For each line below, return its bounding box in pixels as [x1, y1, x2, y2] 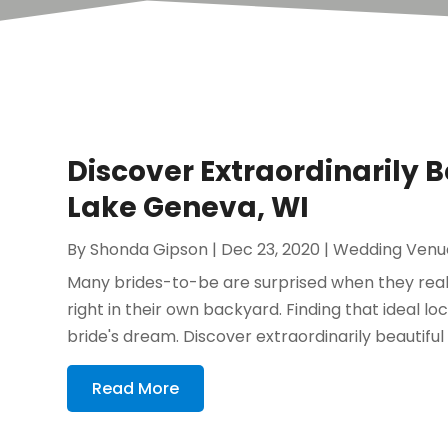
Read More [92, 377, 180, 401]
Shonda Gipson [90, 238, 209, 262]
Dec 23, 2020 [221, 238, 321, 262]
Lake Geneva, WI [67, 188, 310, 228]
